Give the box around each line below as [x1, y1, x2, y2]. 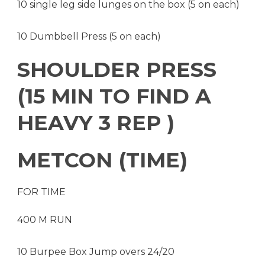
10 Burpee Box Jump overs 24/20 [17, 245, 174, 257]
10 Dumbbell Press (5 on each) [17, 30, 161, 42]
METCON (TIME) [17, 147, 188, 173]
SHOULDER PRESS [17, 56, 216, 82]
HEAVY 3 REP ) [17, 109, 174, 135]
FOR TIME [17, 186, 66, 198]
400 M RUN [17, 214, 72, 225]
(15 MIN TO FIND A [17, 83, 211, 109]
